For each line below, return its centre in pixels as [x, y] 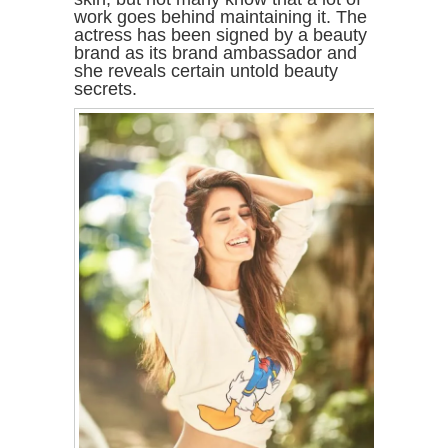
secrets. [105, 89]
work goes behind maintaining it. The [220, 17]
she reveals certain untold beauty [206, 71]
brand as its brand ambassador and [215, 53]
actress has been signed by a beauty [220, 35]
